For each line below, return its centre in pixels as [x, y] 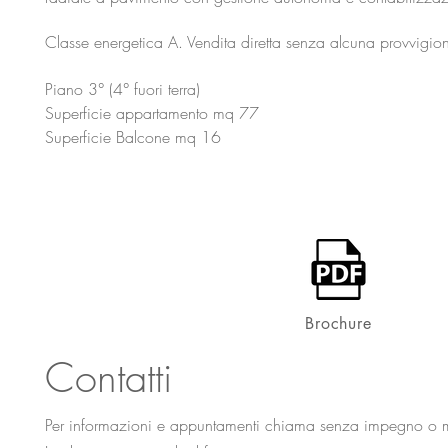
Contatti [108, 377]
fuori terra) [167, 89]
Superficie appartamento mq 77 [152, 113]
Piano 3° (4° [89, 89]
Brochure [338, 323]
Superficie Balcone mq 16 [133, 137]
